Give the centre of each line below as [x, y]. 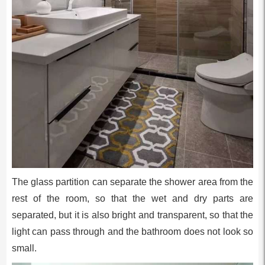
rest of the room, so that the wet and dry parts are [132, 199]
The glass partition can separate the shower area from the [132, 182]
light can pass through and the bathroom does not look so [132, 232]
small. [24, 248]
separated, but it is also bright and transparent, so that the [132, 215]
